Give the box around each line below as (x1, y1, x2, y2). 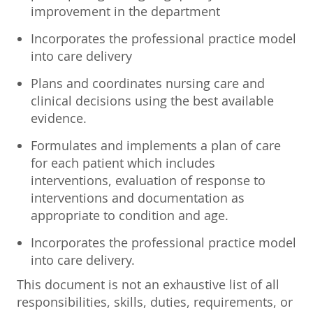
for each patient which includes (31, 154, 215, 171)
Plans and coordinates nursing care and (31, 74, 265, 92)
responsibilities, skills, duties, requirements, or (17, 293, 293, 310)
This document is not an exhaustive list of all (17, 275, 279, 293)
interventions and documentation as (31, 189, 245, 206)
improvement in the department (31, 2, 220, 20)
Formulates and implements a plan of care (31, 136, 281, 154)
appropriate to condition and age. (31, 206, 228, 224)
